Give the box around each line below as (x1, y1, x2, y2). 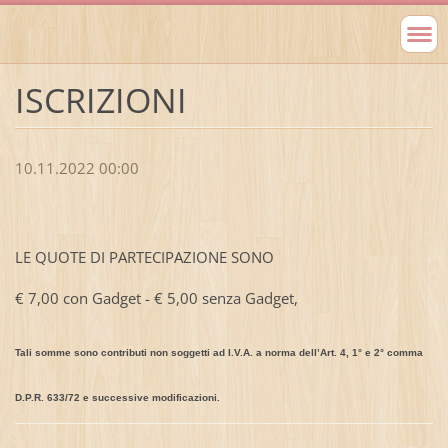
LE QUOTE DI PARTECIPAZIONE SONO (14, 247, 274, 268)
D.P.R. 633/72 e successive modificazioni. (14, 392, 220, 404)
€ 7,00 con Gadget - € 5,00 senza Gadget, (14, 288, 306, 309)
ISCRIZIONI (14, 76, 187, 123)
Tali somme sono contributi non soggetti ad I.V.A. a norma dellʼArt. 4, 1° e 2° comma (14, 347, 423, 359)
